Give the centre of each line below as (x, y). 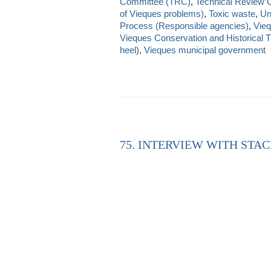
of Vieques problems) (162, 13)
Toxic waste (232, 13)
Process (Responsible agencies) (184, 25)
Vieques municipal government (205, 50)
